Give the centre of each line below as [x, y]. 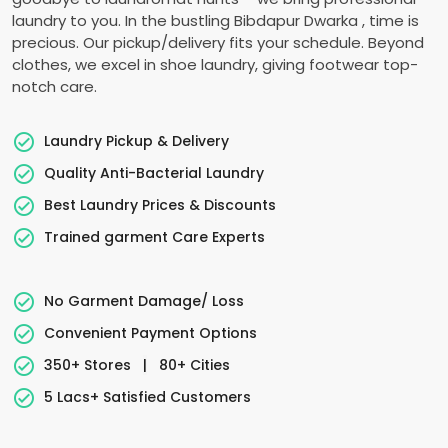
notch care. [54, 86]
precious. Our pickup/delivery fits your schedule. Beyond [218, 42]
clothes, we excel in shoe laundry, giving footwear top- [215, 64]
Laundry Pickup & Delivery [136, 140]
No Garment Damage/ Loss [144, 300]
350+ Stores [89, 364]
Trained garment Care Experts [154, 236]
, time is [390, 20]
